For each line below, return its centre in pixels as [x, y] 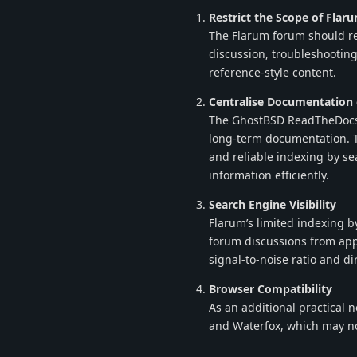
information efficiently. [269, 175]
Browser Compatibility [271, 289]
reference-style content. [273, 73]
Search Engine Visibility [273, 205]
